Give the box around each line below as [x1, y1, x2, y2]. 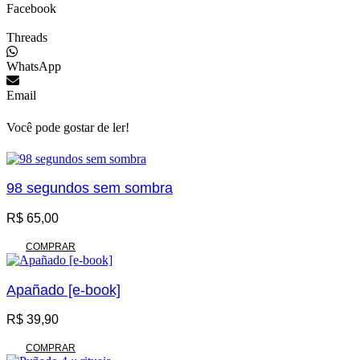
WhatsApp [6, 59, 61, 74]
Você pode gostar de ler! [6, 120, 129, 134]
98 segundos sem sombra [6, 180, 173, 197]
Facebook [6, 2, 56, 16]
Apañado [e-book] [6, 281, 121, 298]
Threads [6, 31, 47, 45]
